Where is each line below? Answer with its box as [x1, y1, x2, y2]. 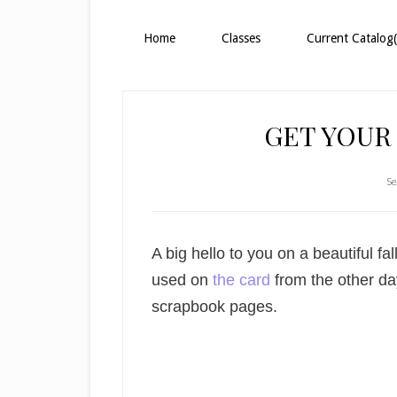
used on [152, 271, 208, 289]
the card [208, 271, 275, 289]
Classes [222, 31, 261, 45]
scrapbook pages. [152, 298, 277, 315]
